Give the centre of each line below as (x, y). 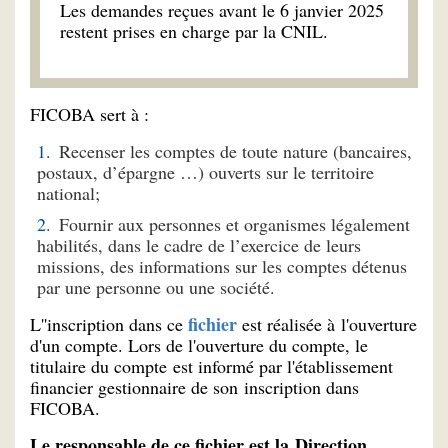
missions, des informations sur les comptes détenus (222, 265)
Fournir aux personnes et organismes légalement (234, 223)
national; (68, 192)
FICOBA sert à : (89, 114)
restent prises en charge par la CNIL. (194, 31)
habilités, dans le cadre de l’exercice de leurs (199, 244)
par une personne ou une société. (159, 286)
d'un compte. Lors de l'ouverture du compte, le (199, 344)
